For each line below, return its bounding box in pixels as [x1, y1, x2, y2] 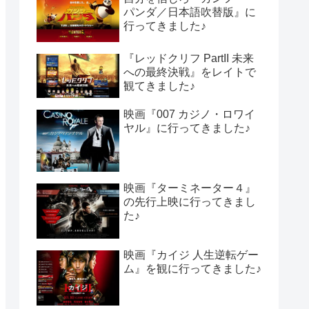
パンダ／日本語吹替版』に [123, 6, 256, 19]
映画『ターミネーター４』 [123, 181, 256, 194]
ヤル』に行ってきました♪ [123, 121, 250, 134]
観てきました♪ [123, 80, 195, 92]
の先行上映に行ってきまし [123, 195, 256, 208]
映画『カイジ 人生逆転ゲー [123, 248, 259, 261]
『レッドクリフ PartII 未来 [123, 52, 254, 65]
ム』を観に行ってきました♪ [123, 262, 261, 275]
